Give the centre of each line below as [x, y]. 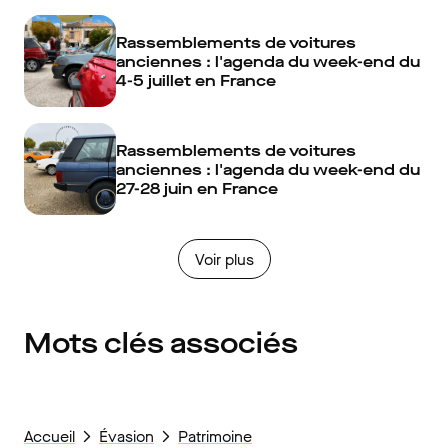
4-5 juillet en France [196, 80]
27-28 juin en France [197, 188]
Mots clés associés [161, 343]
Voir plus [224, 259]
